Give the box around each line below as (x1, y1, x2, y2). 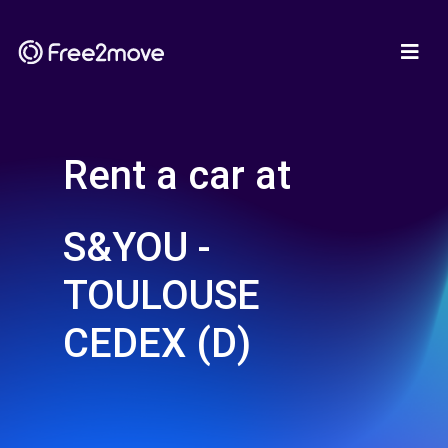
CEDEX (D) (63, 320, 251, 367)
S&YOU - (63, 224, 211, 271)
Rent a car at (63, 152, 291, 199)
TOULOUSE (63, 272, 260, 319)
